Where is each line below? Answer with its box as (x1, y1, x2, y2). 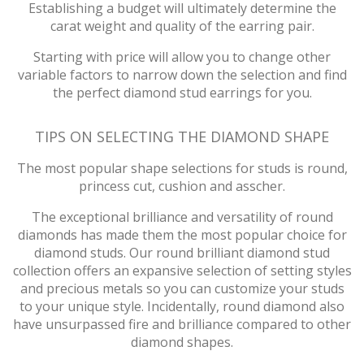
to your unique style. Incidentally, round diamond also (19, 297, 344, 316)
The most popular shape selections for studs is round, (16, 159, 348, 178)
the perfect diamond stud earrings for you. (52, 84, 312, 102)
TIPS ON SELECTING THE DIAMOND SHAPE (35, 127, 329, 147)
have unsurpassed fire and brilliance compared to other (13, 315, 351, 334)
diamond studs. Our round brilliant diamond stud (34, 244, 330, 262)
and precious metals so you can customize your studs (19, 279, 344, 298)
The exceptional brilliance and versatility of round (31, 208, 333, 227)
